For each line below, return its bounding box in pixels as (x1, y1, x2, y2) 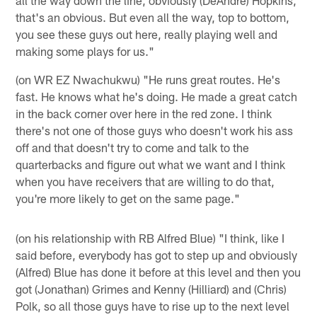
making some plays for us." (16, 43, 155, 58)
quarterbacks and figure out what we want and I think (16, 156, 286, 171)
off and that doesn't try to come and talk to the (16, 139, 250, 154)
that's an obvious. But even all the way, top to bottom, (16, 9, 290, 24)
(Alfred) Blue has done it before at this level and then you (16, 264, 301, 279)
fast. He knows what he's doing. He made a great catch (16, 88, 298, 103)
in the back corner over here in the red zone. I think (16, 105, 272, 120)
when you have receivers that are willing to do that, (16, 173, 275, 188)
